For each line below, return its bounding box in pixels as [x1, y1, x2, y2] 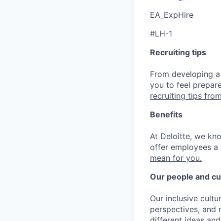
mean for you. [150, 153, 202, 163]
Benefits [150, 110, 183, 120]
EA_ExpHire [150, 10, 193, 20]
